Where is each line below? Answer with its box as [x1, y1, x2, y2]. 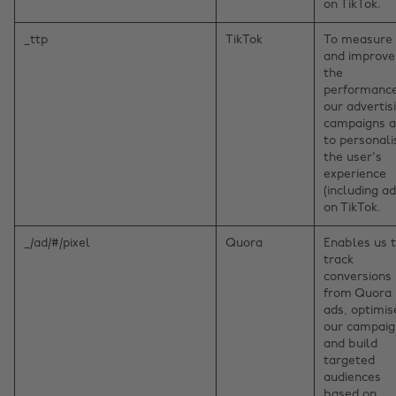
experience [324, 168, 386, 182]
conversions [324, 270, 392, 285]
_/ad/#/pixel [24, 237, 90, 251]
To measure [324, 34, 392, 48]
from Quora [324, 287, 392, 301]
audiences [324, 371, 381, 385]
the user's [324, 151, 382, 165]
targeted [324, 354, 375, 369]
